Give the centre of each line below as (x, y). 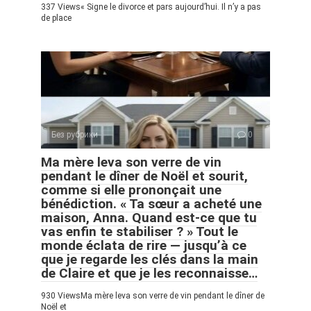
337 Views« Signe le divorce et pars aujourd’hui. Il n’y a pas (151, 7)
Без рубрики (75, 134)
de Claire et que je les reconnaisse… (149, 273)
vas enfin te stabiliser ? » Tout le (140, 231)
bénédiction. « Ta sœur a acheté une (151, 203)
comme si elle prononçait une (131, 190)
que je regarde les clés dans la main (150, 259)
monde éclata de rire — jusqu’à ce (144, 245)
